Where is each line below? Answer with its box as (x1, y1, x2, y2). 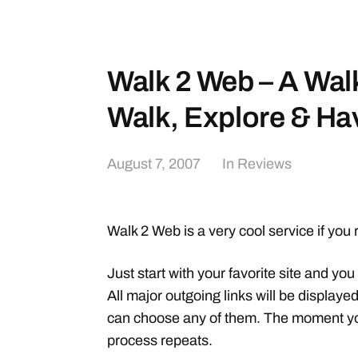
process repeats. (107, 332, 213, 348)
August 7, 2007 (107, 156, 201, 172)
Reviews (237, 156, 292, 172)
